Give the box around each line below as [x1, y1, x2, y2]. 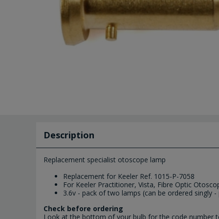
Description [44, 129, 94, 141]
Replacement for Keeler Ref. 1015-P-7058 [63, 172, 195, 181]
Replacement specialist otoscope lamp [44, 155, 166, 165]
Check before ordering [44, 204, 123, 214]
